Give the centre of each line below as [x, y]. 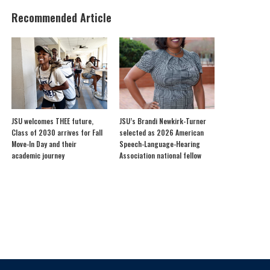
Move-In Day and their [44, 143]
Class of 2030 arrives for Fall [57, 132]
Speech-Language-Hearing [159, 143]
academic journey [39, 155]
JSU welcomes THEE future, [53, 121]
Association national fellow [161, 155]
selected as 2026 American [161, 132]
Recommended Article [62, 17]
